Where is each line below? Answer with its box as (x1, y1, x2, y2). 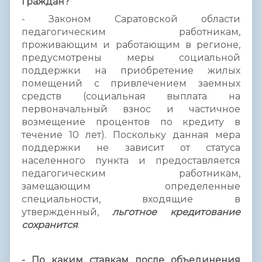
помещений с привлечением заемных (22, 77, 240, 89)
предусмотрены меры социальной (22, 51, 240, 63)
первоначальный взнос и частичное (22, 103, 240, 115)
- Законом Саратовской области (22, 13, 240, 25)
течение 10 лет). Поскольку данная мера (22, 129, 240, 140)
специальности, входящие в (22, 193, 240, 205)
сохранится (22, 219, 78, 230)
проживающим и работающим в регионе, (22, 39, 240, 50)
